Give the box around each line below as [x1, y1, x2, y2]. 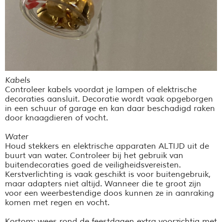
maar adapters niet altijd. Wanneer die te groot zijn [5, 179, 201, 189]
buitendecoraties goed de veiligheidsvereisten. [5, 160, 181, 170]
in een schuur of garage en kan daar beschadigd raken [5, 104, 215, 114]
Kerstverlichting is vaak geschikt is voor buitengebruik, [5, 169, 211, 180]
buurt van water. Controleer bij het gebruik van [5, 151, 183, 161]
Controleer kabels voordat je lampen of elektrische [5, 85, 197, 95]
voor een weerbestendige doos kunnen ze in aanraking [5, 188, 214, 199]
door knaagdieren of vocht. [5, 113, 108, 123]
